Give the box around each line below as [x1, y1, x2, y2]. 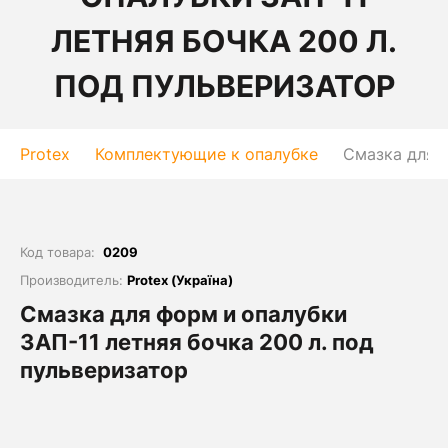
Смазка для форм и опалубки [20, 301, 347, 327]
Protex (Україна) [127, 272, 233, 288]
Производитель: [20, 272, 127, 288]
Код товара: [20, 244, 103, 260]
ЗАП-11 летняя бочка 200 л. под [20, 329, 374, 355]
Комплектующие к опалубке [95, 144, 318, 164]
